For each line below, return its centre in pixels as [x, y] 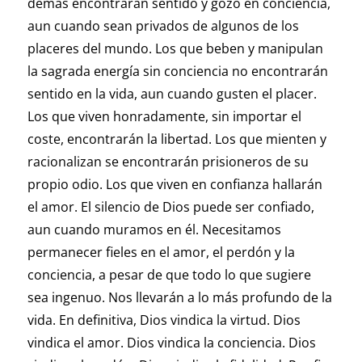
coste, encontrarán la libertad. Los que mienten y [177, 139]
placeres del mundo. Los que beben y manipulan [175, 49]
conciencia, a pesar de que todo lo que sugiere [169, 275]
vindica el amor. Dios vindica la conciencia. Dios [171, 343]
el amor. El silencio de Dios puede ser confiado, [170, 207]
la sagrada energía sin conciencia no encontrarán [177, 72]
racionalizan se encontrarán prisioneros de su [168, 162]
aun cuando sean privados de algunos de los [163, 26]
